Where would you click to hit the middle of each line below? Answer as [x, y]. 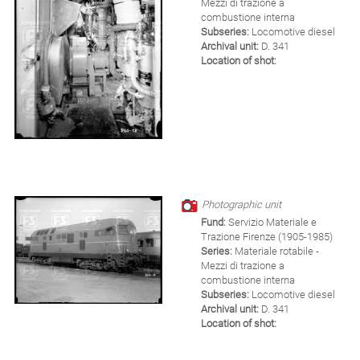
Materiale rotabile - [276, 251]
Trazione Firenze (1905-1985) [267, 236]
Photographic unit [241, 205]
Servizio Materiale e [271, 222]
